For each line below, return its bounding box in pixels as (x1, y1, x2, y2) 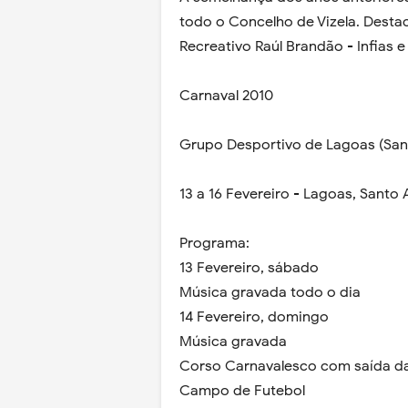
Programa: (179, 234, 250, 252)
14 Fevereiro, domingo (179, 308, 329, 326)
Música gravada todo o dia (179, 283, 361, 301)
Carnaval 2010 (179, 87, 273, 105)
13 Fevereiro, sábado (179, 259, 319, 277)
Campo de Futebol (179, 382, 305, 400)
